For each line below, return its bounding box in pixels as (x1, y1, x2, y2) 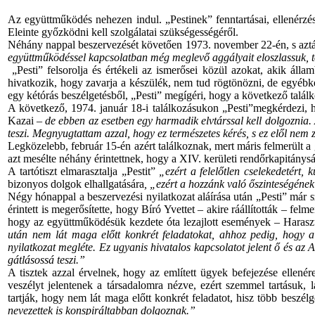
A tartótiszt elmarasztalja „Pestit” (8, 165, 155, 177)
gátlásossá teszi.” (8, 254, 85, 266)
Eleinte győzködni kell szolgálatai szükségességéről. (8, 26, 238, 38)
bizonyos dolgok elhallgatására (8, 178, 144, 190)
